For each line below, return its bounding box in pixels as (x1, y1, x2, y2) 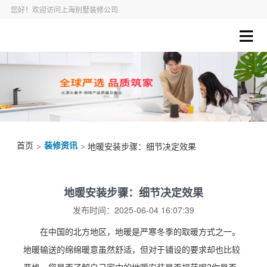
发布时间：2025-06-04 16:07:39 (73, 204, 194, 216)
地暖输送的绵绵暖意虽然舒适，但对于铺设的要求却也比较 (23, 243, 240, 256)
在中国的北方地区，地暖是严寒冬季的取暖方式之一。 (39, 225, 240, 238)
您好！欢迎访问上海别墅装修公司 (10, 4, 118, 14)
